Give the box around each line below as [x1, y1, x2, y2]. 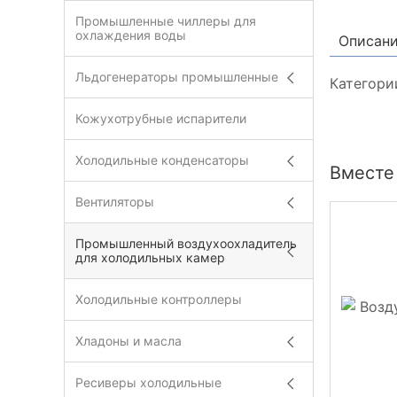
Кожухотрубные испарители [75, 111, 246, 126]
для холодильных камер [75, 250, 225, 265]
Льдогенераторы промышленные [75, 69, 278, 84]
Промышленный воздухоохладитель [75, 236, 297, 251]
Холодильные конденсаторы [75, 152, 249, 167]
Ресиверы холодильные [75, 375, 222, 390]
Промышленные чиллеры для [75, 13, 256, 28]
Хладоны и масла [75, 333, 182, 348]
